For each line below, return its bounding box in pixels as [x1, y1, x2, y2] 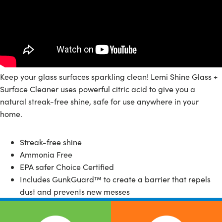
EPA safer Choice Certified [20, 162, 114, 172]
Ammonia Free [20, 149, 72, 160]
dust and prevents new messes [20, 186, 130, 197]
